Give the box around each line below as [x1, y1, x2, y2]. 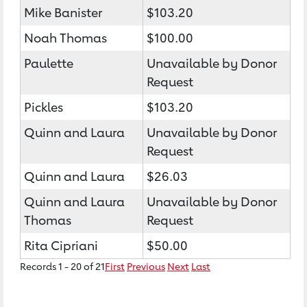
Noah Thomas [24, 30, 107, 45]
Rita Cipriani [24, 238, 98, 253]
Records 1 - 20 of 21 [20, 260, 105, 272]
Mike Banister [24, 5, 102, 20]
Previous [127, 260, 165, 272]
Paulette [24, 56, 73, 71]
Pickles [24, 99, 63, 114]
